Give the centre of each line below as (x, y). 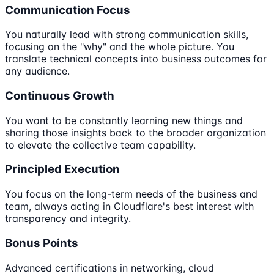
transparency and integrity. (68, 219)
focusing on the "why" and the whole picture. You (120, 47)
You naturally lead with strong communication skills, (127, 35)
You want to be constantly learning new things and (124, 120)
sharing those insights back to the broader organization (135, 132)
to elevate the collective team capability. (100, 145)
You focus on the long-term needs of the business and (131, 194)
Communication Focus (68, 10)
